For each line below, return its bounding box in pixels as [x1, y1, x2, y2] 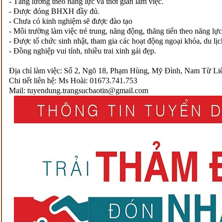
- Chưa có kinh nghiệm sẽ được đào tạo [9, 17, 132, 25]
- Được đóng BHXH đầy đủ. [9, 7, 100, 15]
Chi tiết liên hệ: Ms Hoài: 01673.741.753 [9, 76, 137, 85]
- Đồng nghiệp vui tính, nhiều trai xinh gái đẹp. [9, 47, 156, 55]
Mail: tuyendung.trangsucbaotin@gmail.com [9, 86, 148, 95]
